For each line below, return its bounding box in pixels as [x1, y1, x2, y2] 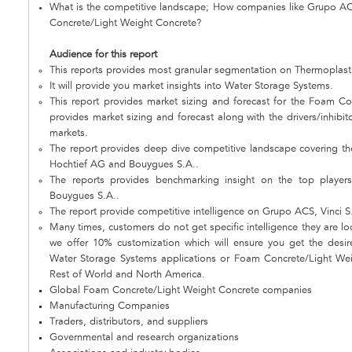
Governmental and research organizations [49, 332, 239, 343]
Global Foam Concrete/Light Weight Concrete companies [49, 285, 312, 296]
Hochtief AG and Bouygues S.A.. [49, 159, 199, 170]
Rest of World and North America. [49, 269, 205, 280]
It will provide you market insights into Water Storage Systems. [49, 81, 333, 92]
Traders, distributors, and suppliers [49, 317, 208, 328]
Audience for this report [49, 49, 157, 60]
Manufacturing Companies [49, 301, 170, 312]
